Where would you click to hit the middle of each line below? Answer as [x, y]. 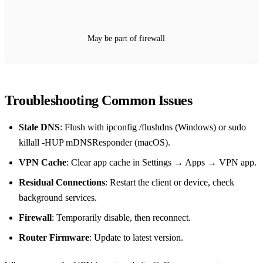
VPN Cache [43, 163]
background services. [58, 198]
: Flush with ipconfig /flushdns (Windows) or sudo [153, 127]
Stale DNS [39, 127]
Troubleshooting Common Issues [99, 101]
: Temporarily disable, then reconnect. [121, 218]
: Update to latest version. [136, 238]
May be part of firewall [126, 38]
